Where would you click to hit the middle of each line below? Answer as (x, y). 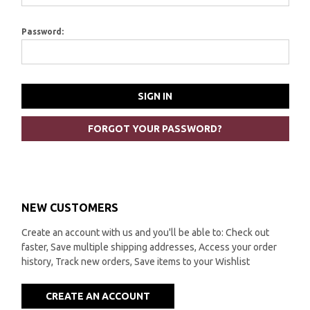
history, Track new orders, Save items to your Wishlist (135, 261)
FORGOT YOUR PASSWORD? (155, 128)
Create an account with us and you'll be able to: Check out (145, 232)
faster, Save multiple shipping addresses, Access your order (149, 247)
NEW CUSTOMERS (70, 207)
